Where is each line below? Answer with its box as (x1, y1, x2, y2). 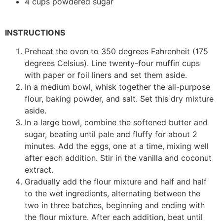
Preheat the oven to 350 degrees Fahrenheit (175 (25, 46, 208, 57)
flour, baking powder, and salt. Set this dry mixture (25, 94, 214, 104)
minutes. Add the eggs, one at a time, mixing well (25, 141, 209, 151)
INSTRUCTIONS (5, 27, 65, 37)
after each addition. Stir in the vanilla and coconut (25, 153, 212, 163)
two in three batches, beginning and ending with (25, 200, 205, 211)
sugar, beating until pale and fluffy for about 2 (25, 129, 197, 140)
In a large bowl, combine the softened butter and (25, 117, 208, 128)
